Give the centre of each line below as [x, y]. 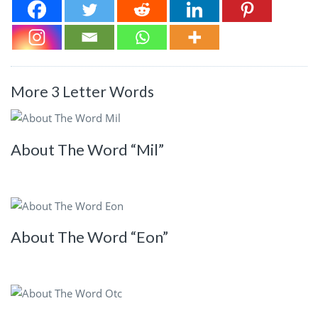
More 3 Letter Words [82, 91]
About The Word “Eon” [89, 237]
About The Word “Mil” [87, 149]
